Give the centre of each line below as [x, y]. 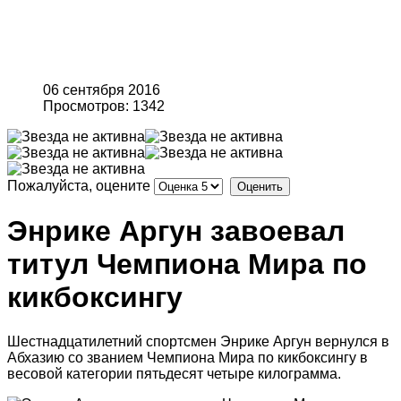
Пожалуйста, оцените [79, 186]
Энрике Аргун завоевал [176, 231]
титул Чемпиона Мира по [187, 264]
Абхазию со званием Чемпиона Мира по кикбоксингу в [188, 357]
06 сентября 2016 [102, 90]
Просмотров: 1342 [104, 106]
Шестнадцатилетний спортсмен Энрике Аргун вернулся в [198, 341]
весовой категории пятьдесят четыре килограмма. [174, 373]
